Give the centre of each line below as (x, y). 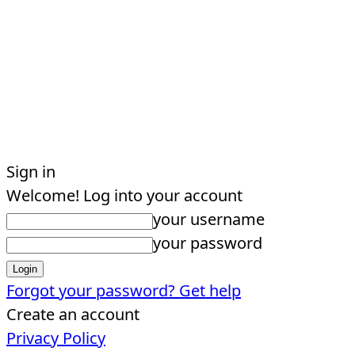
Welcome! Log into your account (124, 195)
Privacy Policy (56, 338)
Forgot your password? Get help (124, 290)
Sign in (31, 172)
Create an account (73, 314)
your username (209, 219)
